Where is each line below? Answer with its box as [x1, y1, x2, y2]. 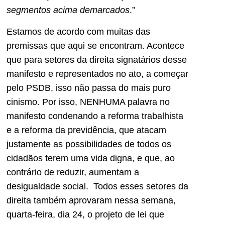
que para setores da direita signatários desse [7, 54, 187, 65]
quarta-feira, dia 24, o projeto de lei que [7, 209, 164, 219]
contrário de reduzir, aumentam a [7, 167, 139, 177]
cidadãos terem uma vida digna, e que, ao [7, 153, 175, 163]
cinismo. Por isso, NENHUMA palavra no [7, 96, 170, 107]
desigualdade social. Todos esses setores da [7, 181, 188, 191]
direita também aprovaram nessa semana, [7, 195, 176, 205]
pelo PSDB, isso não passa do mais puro [7, 82, 171, 93]
